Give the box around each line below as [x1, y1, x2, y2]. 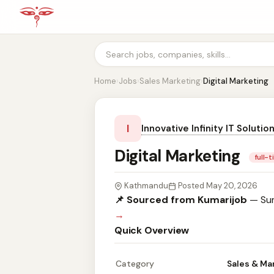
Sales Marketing [139, 76, 201, 86]
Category [116, 258, 154, 269]
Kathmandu [124, 180, 168, 191]
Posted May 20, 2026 [178, 180, 257, 191]
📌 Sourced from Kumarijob [114, 193, 247, 206]
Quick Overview [114, 224, 190, 237]
